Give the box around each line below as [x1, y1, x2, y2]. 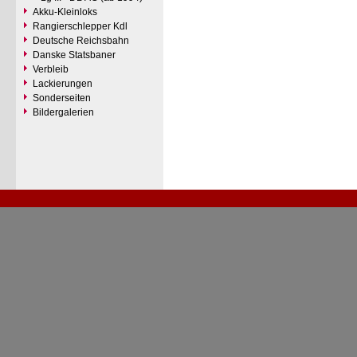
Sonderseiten [33, 92, 91, 104]
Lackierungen [33, 78, 92, 89]
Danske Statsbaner [33, 49, 116, 61]
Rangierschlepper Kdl [33, 21, 127, 32]
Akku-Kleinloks [33, 6, 97, 18]
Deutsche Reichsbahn [33, 35, 129, 46]
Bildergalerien [33, 107, 94, 118]
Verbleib [33, 64, 69, 75]
